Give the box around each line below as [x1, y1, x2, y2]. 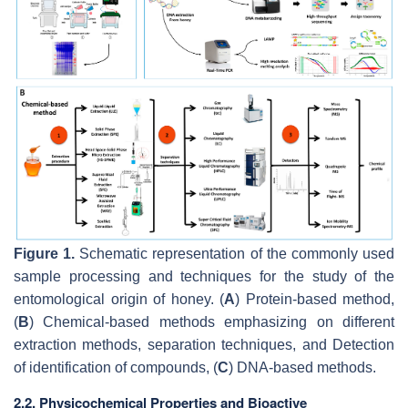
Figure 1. [14, 246, 76, 262]
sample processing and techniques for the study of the [14, 269, 394, 285]
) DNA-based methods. [229, 360, 376, 376]
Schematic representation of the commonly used [75, 246, 395, 262]
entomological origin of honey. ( [14, 291, 224, 308]
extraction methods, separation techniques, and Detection [14, 337, 394, 353]
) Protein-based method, [235, 291, 394, 308]
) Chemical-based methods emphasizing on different [29, 314, 394, 331]
